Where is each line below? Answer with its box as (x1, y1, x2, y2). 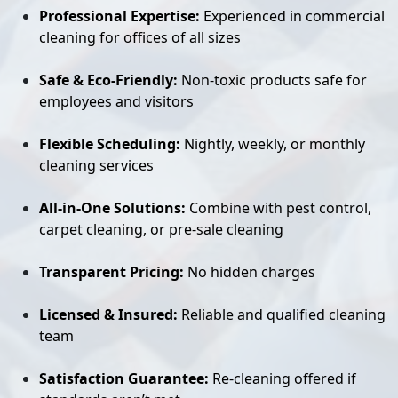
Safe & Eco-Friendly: (39, 70, 178, 90)
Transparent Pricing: (39, 262, 184, 282)
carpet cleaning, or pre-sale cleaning (39, 219, 283, 239)
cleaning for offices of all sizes (39, 28, 241, 47)
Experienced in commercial (200, 6, 385, 26)
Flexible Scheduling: (39, 134, 180, 154)
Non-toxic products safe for (178, 70, 367, 90)
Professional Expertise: (39, 6, 200, 26)
